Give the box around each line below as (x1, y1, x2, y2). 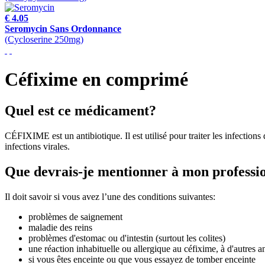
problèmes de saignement (28, 211, 122, 222)
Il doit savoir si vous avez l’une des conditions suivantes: (5, 191, 215, 202)
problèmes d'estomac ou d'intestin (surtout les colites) (28, 232, 225, 243)
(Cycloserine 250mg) (5, 34, 83, 45)
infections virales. (5, 141, 70, 151)
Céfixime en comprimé (5, 68, 188, 90)
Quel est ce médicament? (5, 103, 156, 119)
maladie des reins (28, 222, 92, 232)
